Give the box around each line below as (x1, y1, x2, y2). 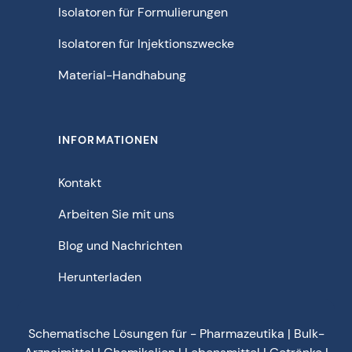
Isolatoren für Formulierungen (58, 3, 228, 20)
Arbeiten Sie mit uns (58, 205, 174, 222)
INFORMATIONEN (58, 132, 159, 147)
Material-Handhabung (58, 66, 186, 83)
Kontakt (58, 174, 101, 191)
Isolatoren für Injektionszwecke (58, 35, 234, 52)
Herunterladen (58, 268, 141, 285)
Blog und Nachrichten (58, 236, 182, 254)
